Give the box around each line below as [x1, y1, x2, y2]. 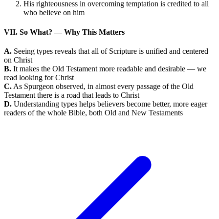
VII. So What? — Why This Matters [4, 27, 125, 36]
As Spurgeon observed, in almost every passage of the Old [12, 82, 194, 90]
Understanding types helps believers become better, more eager [12, 99, 207, 108]
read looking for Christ [4, 73, 74, 82]
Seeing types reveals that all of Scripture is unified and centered [12, 46, 208, 55]
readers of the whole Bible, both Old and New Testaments [4, 108, 183, 117]
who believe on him [23, 8, 85, 17]
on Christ [4, 55, 32, 64]
